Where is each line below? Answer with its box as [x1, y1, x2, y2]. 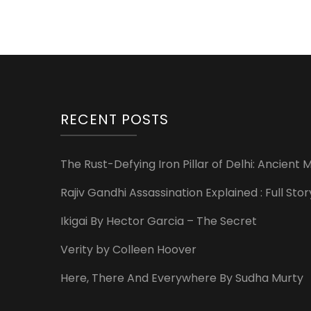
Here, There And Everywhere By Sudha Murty [60, 270, 303, 286]
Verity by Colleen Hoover [60, 242, 196, 258]
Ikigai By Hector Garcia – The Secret [60, 213, 257, 229]
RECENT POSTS [60, 110, 169, 129]
